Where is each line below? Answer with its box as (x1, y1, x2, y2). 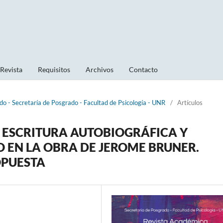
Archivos (86, 65, 113, 74)
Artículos (177, 98, 203, 107)
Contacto (129, 65, 158, 74)
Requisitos (38, 65, 70, 74)
